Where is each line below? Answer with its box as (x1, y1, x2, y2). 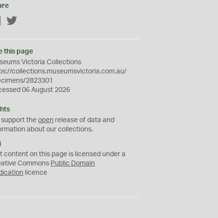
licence (23, 169, 48, 176)
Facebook (1, 18, 33, 25)
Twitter (18, 18, 39, 25)
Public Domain (51, 160, 95, 167)
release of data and (54, 117, 115, 124)
